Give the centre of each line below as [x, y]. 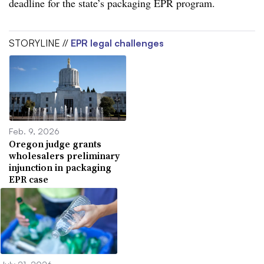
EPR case [29, 179]
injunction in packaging [60, 168]
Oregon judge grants [55, 144]
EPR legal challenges [117, 43]
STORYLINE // [40, 43]
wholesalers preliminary [64, 156]
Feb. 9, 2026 [34, 131]
